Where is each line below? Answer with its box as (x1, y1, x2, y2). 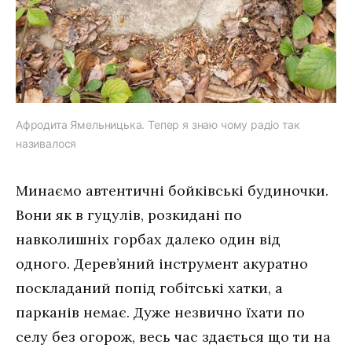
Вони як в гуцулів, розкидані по (16, 205, 242, 224)
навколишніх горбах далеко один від (16, 229, 280, 248)
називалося (16, 136, 77, 150)
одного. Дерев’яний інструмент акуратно (16, 254, 308, 273)
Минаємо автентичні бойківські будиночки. (16, 181, 328, 200)
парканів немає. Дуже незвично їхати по (16, 302, 305, 321)
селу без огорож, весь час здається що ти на (16, 327, 331, 346)
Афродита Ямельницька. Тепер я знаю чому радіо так (16, 117, 300, 131)
